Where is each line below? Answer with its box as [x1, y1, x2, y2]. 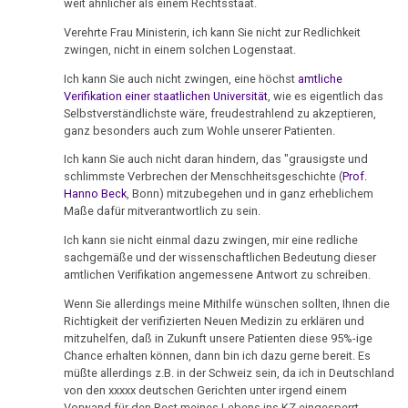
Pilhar [7, 108, 46, 127]
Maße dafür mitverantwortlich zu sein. [64, 204, 261, 219]
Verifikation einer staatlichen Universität [64, 88, 269, 103]
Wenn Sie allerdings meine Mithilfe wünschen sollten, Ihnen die [64, 296, 391, 311]
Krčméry [7, 189, 65, 207]
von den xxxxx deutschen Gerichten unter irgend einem [64, 382, 348, 397]
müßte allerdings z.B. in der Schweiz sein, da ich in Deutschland [64, 365, 395, 380]
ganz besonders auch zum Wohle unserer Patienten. [64, 123, 336, 138]
